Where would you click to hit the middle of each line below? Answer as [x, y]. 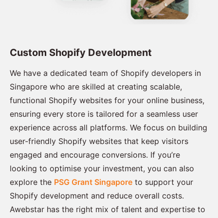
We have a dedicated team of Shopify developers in [105, 73]
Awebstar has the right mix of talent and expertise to [108, 209]
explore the [32, 182]
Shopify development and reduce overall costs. [97, 196]
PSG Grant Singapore [93, 182]
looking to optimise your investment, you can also [102, 169]
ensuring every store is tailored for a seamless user [104, 114]
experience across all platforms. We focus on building [109, 128]
